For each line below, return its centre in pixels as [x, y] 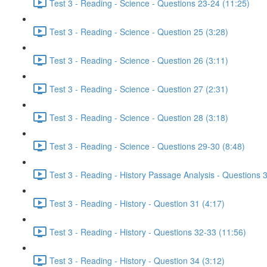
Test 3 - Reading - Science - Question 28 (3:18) [139, 117]
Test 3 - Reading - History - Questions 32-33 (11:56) [148, 232]
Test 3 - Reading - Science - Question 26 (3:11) [139, 60]
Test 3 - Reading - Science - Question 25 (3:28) [139, 31]
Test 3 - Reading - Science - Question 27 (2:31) [139, 89]
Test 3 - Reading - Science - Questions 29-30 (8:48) [147, 146]
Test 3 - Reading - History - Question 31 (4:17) [137, 203]
